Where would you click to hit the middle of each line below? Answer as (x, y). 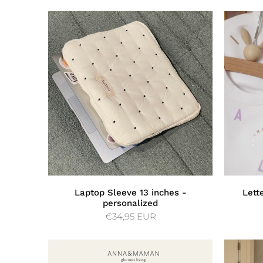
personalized (130, 203)
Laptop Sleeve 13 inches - (130, 192)
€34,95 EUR (130, 216)
